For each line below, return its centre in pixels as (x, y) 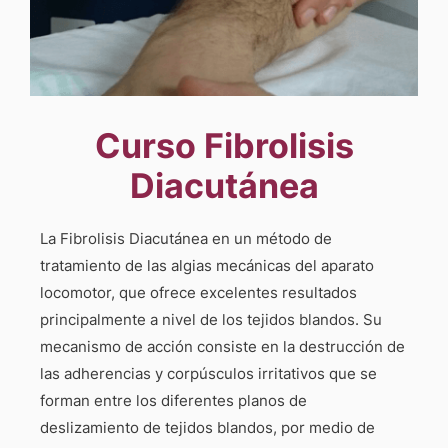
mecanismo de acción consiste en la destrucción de (222, 347)
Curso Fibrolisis (224, 146)
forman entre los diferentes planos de (173, 401)
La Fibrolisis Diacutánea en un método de (186, 239)
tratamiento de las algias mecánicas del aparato (207, 266)
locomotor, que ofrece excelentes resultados (198, 293)
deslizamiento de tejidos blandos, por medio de (207, 428)
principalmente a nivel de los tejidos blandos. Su (211, 320)
